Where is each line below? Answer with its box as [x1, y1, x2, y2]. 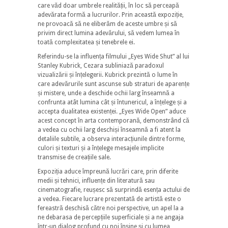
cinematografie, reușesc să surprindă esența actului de [38, 186, 190, 193]
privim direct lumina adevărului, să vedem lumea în [38, 29, 180, 37]
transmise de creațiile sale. [38, 153, 111, 161]
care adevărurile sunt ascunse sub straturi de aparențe [38, 80, 189, 88]
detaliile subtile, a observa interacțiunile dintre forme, [38, 135, 185, 142]
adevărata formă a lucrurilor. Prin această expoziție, [38, 11, 184, 18]
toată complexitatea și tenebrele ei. [38, 38, 135, 46]
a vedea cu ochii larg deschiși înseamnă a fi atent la [38, 126, 181, 133]
